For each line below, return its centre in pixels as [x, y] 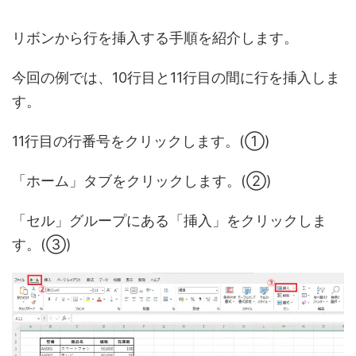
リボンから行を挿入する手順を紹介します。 [155, 37]
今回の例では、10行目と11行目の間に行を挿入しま [176, 77]
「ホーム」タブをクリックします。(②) [142, 180]
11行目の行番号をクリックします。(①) [141, 141]
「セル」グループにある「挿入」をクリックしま [169, 220]
